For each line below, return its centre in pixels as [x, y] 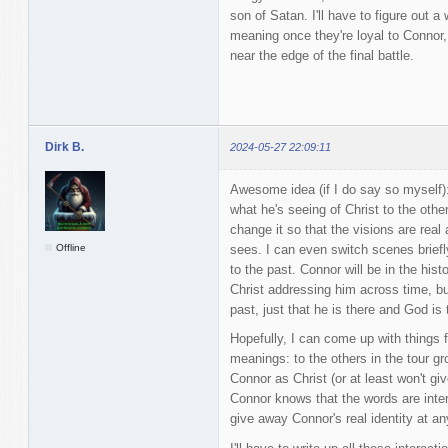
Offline [71, 247]
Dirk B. [64, 147]
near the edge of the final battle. [321, 56]
